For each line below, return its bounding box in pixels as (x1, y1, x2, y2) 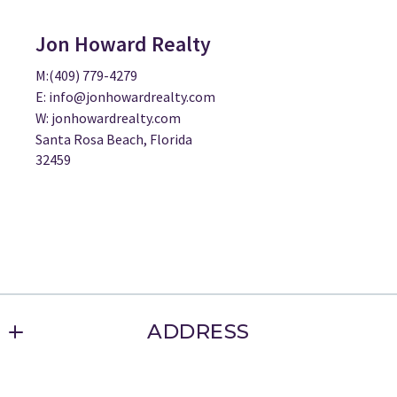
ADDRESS (147, 319, 250, 345)
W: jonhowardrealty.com (35, 108, 181, 127)
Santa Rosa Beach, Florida (35, 129, 192, 148)
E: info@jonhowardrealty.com (35, 87, 215, 105)
